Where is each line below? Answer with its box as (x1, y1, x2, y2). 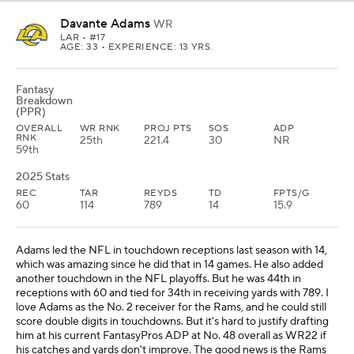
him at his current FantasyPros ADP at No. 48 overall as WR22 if (16, 329, 326, 343)
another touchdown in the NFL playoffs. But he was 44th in (16, 272, 301, 286)
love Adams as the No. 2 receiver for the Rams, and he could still (16, 300, 326, 314)
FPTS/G (273, 187, 310, 199)
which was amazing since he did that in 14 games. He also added (16, 258, 323, 272)
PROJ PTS (144, 122, 192, 134)
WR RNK (80, 122, 120, 134)
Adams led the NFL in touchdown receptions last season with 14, (16, 243, 327, 258)
